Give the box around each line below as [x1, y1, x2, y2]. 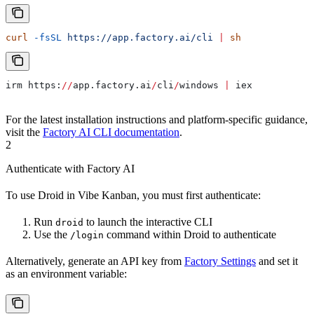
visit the [6, 126, 43, 139]
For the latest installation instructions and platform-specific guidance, [6, 114, 308, 126]
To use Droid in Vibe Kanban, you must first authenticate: [6, 189, 261, 202]
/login [70, 230, 104, 241]
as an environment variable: [6, 268, 127, 280]
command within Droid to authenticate [104, 228, 276, 241]
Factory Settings [184, 255, 256, 268]
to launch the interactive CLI [83, 216, 212, 228]
